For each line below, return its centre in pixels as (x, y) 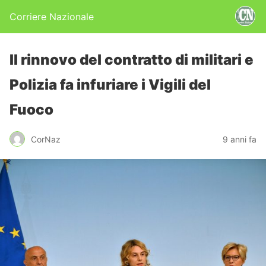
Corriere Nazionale (52, 17)
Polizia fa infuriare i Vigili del (110, 85)
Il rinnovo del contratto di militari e (132, 60)
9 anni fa (240, 139)
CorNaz (46, 139)
